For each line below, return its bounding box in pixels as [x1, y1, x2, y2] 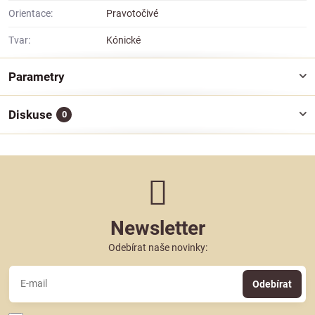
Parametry [8, 69, 65, 84]
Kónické [106, 34, 141, 46]
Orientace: [8, 7, 53, 19]
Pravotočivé [106, 7, 158, 19]
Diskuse [8, 107, 52, 122]
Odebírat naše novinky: [108, 241, 207, 253]
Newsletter [110, 216, 205, 240]
